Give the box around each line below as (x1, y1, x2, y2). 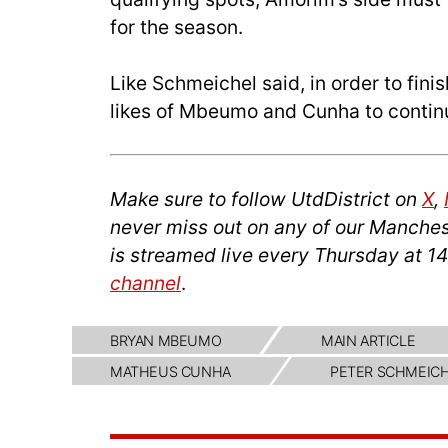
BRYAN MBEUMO (110, 331, 222, 349)
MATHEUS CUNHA (110, 362, 231, 380)
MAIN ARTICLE (320, 331, 415, 349)
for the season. (110, 14, 243, 39)
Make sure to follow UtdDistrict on (110, 186, 422, 211)
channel (110, 270, 181, 295)
